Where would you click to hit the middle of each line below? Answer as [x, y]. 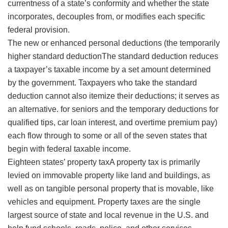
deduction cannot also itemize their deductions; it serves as [113, 96]
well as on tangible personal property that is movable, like [111, 189]
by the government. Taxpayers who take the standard [102, 83]
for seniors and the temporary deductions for [138, 109]
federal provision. [39, 30]
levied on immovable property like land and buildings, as [109, 176]
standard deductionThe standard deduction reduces [125, 56]
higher [20, 56]
